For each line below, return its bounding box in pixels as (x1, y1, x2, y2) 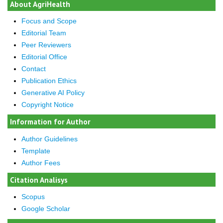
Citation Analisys (10, 175, 68, 185)
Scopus (21, 193, 45, 201)
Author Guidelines (21, 134, 78, 143)
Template (21, 146, 50, 155)
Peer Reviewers (21, 40, 71, 49)
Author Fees (21, 158, 60, 167)
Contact (21, 64, 46, 73)
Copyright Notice (21, 100, 74, 109)
